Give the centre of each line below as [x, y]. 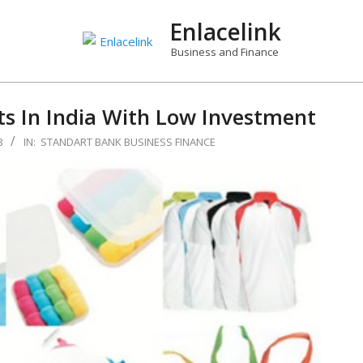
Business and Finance [225, 52]
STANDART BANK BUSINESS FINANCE [128, 142]
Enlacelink [225, 32]
